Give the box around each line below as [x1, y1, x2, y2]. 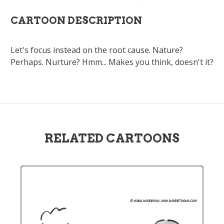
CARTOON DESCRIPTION [10, 14, 142, 26]
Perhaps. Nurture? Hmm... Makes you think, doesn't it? [10, 56, 213, 67]
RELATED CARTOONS [44, 131, 179, 145]
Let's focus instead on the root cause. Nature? [10, 44, 183, 55]
